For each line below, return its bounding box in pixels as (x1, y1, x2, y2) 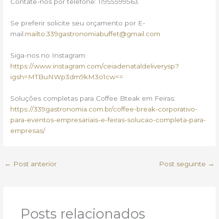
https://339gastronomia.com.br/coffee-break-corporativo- (10, 105, 198, 113)
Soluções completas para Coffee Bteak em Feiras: (10, 94, 176, 102)
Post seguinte (158, 160, 208, 168)
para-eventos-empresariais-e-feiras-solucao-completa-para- (10, 115, 206, 124)
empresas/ (10, 126, 46, 134)
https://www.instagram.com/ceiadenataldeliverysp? (10, 62, 179, 70)
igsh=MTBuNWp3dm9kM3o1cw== (10, 73, 124, 81)
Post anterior (11, 160, 57, 168)
